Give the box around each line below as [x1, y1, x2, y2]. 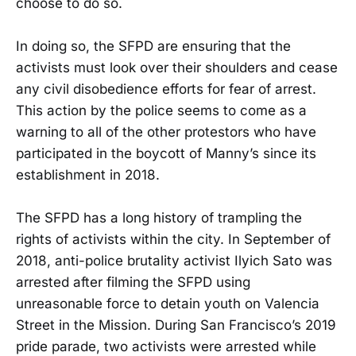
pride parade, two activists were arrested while [16, 338, 316, 354]
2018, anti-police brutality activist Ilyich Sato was [16, 252, 332, 269]
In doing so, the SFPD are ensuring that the [16, 37, 291, 54]
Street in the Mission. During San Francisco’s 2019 [16, 316, 336, 333]
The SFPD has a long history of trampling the [16, 209, 302, 226]
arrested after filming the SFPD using [16, 273, 250, 290]
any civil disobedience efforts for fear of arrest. [16, 80, 316, 97]
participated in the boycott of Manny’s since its [16, 145, 316, 161]
